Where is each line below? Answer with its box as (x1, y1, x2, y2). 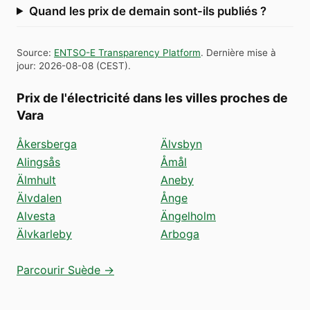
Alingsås (17, 154, 60, 169)
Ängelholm (161, 208, 216, 223)
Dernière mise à (206, 46, 276, 58)
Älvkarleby (17, 226, 72, 241)
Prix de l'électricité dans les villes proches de (17, 90, 288, 105)
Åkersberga (17, 136, 77, 151)
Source (17, 46, 48, 58)
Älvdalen (17, 190, 62, 205)
